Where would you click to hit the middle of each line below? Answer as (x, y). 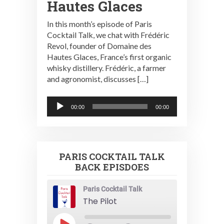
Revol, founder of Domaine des (99, 45)
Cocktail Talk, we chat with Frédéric (108, 34)
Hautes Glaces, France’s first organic (109, 56)
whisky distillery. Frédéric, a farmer (106, 67)
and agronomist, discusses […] (98, 78)
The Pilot (100, 201)
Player (57, 112)
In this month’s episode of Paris (99, 23)
